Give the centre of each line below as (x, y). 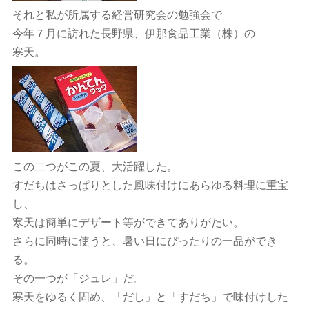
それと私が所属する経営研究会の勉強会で (117, 15)
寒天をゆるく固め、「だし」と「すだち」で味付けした (150, 297)
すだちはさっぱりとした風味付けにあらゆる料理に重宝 (150, 185)
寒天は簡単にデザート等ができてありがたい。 (128, 222)
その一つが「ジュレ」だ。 (78, 278)
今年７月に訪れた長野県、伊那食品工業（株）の (133, 33)
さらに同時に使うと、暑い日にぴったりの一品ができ (144, 241)
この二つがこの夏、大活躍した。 (95, 167)
